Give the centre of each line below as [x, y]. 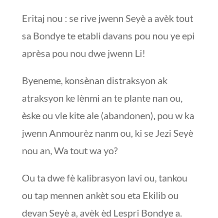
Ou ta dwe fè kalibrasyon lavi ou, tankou [104, 177]
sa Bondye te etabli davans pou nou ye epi [108, 35]
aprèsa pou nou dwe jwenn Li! [83, 53]
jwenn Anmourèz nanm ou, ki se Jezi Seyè [107, 133]
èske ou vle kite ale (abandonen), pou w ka [108, 115]
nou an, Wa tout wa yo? [70, 150]
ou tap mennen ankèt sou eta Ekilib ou [100, 195]
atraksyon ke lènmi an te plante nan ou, [102, 98]
